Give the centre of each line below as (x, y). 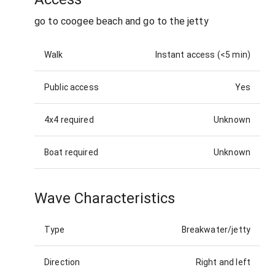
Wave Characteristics (105, 199)
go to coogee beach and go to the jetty (122, 21)
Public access (72, 87)
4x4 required (69, 120)
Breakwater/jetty (216, 229)
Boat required (71, 153)
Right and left (223, 262)
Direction (62, 262)
